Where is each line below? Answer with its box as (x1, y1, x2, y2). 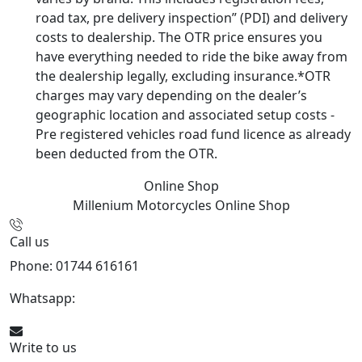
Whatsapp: (10, 289, 78, 308)
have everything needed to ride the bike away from (36, 48, 347, 66)
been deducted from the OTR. (36, 145, 217, 163)
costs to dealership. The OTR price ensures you (36, 28, 322, 47)
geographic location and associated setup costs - (36, 106, 335, 124)
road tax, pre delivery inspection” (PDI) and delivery (36, 9, 347, 27)
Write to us (10, 339, 77, 357)
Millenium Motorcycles (72, 196, 215, 215)
